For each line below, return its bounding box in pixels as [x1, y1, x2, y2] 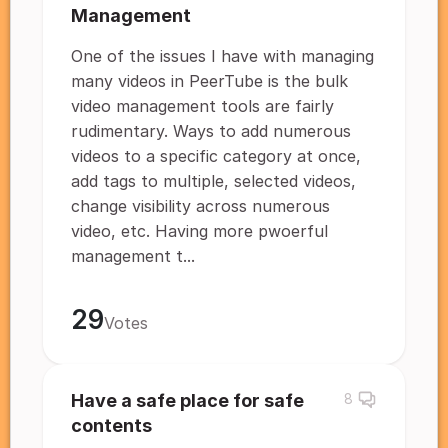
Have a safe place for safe [71, 390, 304, 411]
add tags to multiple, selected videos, [71, 171, 356, 191]
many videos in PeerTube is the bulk [71, 71, 348, 91]
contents [71, 415, 152, 436]
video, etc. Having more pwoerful [71, 221, 328, 241]
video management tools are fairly [71, 96, 334, 116]
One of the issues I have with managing [71, 46, 374, 66]
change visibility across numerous [71, 196, 330, 216]
